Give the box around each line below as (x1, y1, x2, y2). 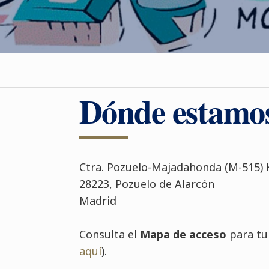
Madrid (79, 193, 116, 208)
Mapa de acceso (139, 227, 226, 241)
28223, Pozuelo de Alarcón (79, 177, 214, 191)
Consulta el (79, 227, 140, 241)
